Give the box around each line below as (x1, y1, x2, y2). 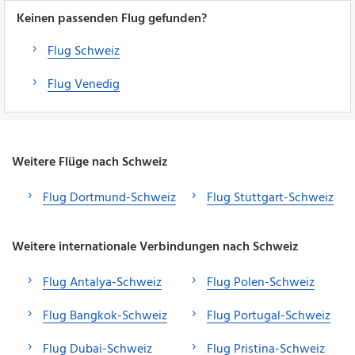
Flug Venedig (48, 74, 120, 95)
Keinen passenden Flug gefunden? (17, 8, 207, 29)
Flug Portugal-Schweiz (207, 305, 330, 326)
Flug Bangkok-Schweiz (43, 305, 167, 326)
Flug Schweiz (48, 40, 120, 62)
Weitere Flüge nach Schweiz (12, 151, 168, 173)
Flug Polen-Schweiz (207, 272, 315, 293)
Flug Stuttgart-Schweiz (207, 187, 334, 208)
